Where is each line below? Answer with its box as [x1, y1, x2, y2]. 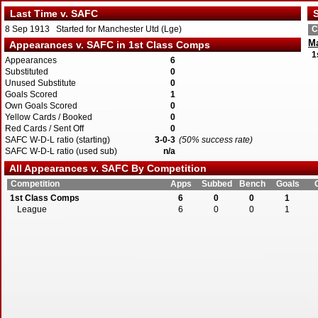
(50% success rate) [179, 135, 253, 145]
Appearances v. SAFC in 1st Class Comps [4, 39, 210, 50]
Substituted [5, 67, 48, 77]
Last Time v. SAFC [4, 8, 98, 19]
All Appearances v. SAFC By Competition [4, 163, 207, 174]
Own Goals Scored [5, 101, 77, 111]
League [17, 204, 47, 214]
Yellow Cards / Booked [5, 112, 92, 122]
